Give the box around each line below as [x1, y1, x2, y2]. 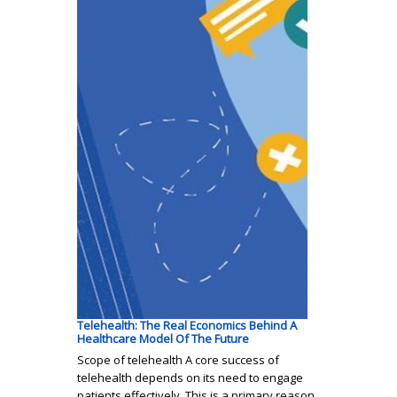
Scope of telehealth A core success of [77, 352, 279, 369]
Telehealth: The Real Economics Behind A [77, 317, 297, 334]
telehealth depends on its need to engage [77, 370, 303, 386]
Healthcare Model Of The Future [77, 331, 249, 347]
